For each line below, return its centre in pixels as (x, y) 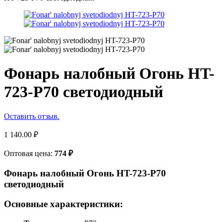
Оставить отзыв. (32, 116)
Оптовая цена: (29, 153)
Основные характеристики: (63, 204)
